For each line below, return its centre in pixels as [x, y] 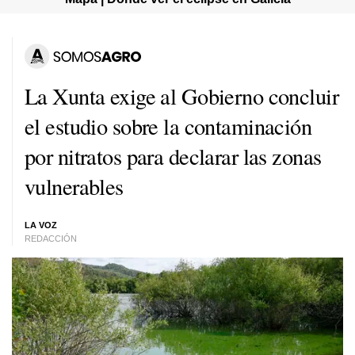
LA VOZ [41, 225]
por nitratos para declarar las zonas [173, 156]
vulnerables [74, 186]
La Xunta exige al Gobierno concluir [182, 95]
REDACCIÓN [51, 239]
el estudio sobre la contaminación [168, 126]
